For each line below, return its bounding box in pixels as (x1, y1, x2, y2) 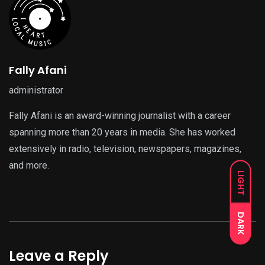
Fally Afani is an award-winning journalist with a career (9, 110, 231, 122)
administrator (9, 85, 63, 96)
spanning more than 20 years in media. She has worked (9, 127, 235, 138)
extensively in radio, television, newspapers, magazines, (9, 143, 241, 155)
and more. (9, 160, 49, 172)
